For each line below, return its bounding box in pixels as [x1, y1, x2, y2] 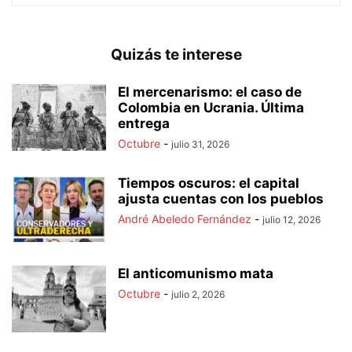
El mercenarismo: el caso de [118, 84, 302, 101]
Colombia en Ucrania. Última [118, 100, 304, 116]
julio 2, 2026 [171, 288, 225, 301]
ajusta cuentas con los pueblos [118, 191, 324, 207]
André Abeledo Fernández [118, 212, 251, 226]
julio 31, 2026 [171, 138, 229, 151]
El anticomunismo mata [118, 266, 273, 282]
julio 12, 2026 [262, 214, 321, 226]
